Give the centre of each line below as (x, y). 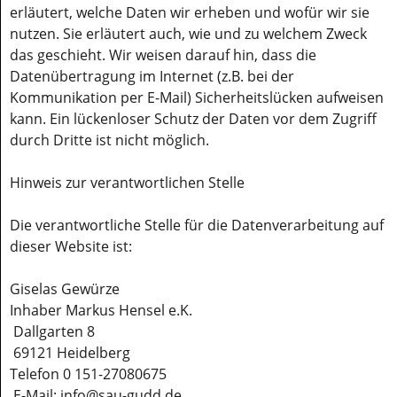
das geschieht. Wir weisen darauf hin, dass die (163, 55)
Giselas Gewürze (65, 289)
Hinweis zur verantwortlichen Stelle (127, 183)
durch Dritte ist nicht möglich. (109, 140)
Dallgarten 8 (52, 331)
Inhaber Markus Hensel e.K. (101, 310)
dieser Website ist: (71, 246)
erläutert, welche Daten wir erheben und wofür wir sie (190, 12)
